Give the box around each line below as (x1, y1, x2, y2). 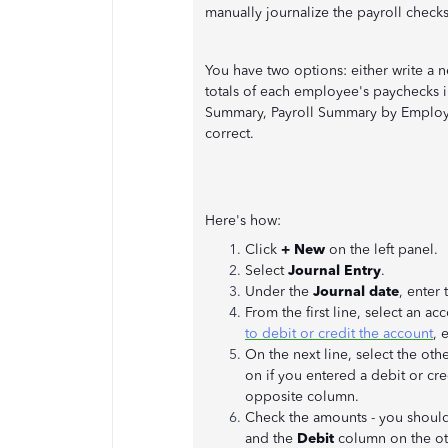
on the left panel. (325, 240, 438, 258)
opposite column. (245, 387, 359, 405)
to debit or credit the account (245, 324, 433, 342)
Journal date (313, 282, 399, 300)
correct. (205, 124, 254, 142)
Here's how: (205, 211, 285, 229)
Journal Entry (288, 261, 381, 279)
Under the (245, 282, 313, 300)
